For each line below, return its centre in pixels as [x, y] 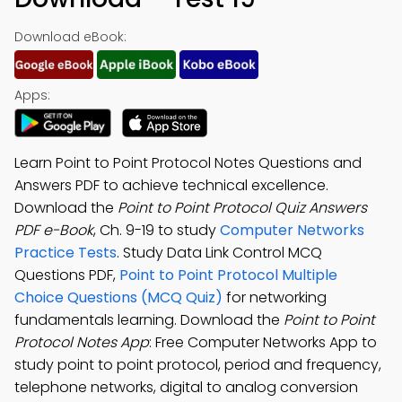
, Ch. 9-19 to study [157, 230]
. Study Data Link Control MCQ [219, 253]
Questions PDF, [67, 275]
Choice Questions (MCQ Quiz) [118, 297]
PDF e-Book [54, 230]
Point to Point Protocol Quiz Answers [242, 208]
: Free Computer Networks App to [263, 342]
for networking [275, 297]
